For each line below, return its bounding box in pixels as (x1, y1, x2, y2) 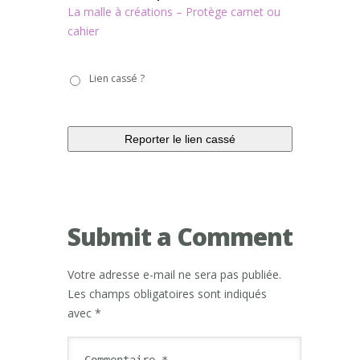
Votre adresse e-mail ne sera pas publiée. (67, 267, 281, 283)
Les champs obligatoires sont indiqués (67, 286, 267, 302)
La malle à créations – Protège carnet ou (67, 4, 280, 20)
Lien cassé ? (89, 72, 145, 86)
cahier (67, 23, 99, 39)
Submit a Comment (67, 220, 292, 254)
